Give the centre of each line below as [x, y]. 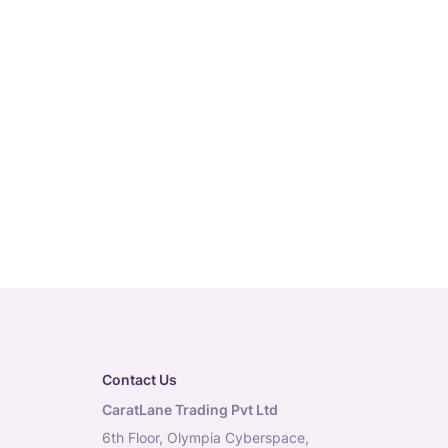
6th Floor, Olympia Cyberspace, [205, 437]
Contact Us [139, 379]
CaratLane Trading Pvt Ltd [190, 409]
